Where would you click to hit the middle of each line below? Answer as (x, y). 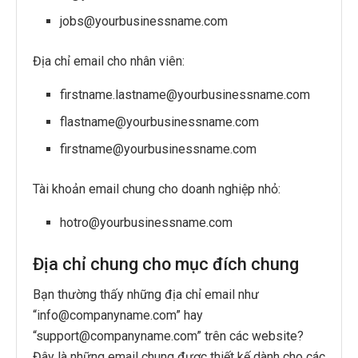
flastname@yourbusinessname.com (160, 121)
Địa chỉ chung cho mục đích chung (166, 264)
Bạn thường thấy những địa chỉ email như (146, 295)
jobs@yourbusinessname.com (144, 21)
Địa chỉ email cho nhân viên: (109, 61)
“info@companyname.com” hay (118, 316)
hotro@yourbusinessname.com (147, 222)
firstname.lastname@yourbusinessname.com (185, 94)
